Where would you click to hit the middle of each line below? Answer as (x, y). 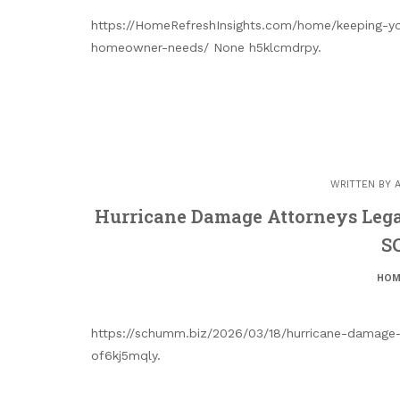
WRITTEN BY (362, 184)
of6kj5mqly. (126, 355)
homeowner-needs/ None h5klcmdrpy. (206, 47)
